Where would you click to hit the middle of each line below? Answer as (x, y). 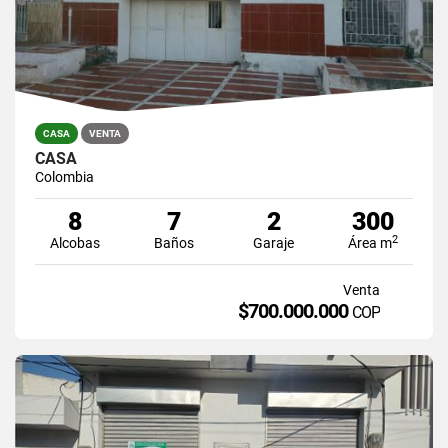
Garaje (274, 242)
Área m (370, 242)
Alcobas (74, 242)
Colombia (64, 176)
